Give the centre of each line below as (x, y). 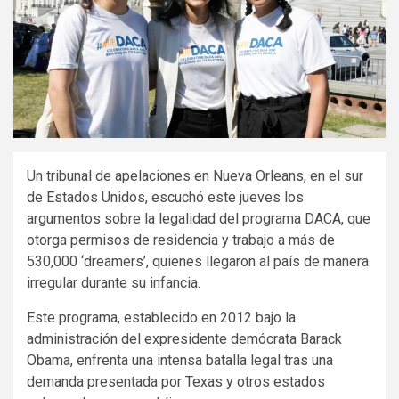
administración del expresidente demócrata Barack (184, 338)
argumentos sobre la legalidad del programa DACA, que (199, 218)
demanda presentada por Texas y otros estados (176, 381)
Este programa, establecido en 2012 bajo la (161, 317)
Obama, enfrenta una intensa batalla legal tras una (180, 360)
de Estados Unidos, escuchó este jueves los (165, 197)
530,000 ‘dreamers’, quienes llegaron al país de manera (198, 261)
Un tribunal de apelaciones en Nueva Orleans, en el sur (195, 175)
